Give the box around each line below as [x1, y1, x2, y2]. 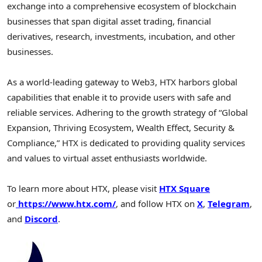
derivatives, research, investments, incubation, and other [7, 30, 235, 42]
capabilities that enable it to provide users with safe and [7, 91, 231, 103]
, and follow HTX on [116, 198, 195, 210]
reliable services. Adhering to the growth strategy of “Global [7, 106, 248, 118]
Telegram [208, 198, 250, 210]
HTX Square [159, 182, 210, 195]
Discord [25, 213, 58, 225]
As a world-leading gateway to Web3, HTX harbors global [7, 75, 237, 88]
